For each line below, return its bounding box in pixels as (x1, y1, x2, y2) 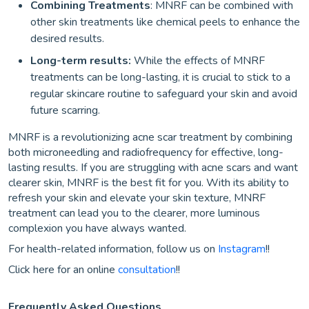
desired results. (30, 30, 104, 46)
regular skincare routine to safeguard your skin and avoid (30, 86, 297, 101)
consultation (115, 261, 176, 277)
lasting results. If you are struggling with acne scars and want (8, 159, 298, 175)
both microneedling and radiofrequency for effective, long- (8, 144, 283, 160)
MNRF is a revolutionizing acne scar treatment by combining (8, 129, 292, 145)
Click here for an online (8, 261, 115, 277)
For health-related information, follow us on (8, 241, 218, 257)
